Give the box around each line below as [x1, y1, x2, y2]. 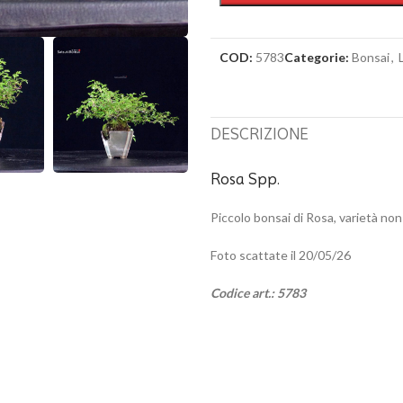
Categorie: [284, 49, 349, 65]
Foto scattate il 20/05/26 [210, 247, 351, 263]
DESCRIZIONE [210, 126, 309, 143]
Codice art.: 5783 [210, 285, 306, 300]
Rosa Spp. [210, 171, 281, 188]
